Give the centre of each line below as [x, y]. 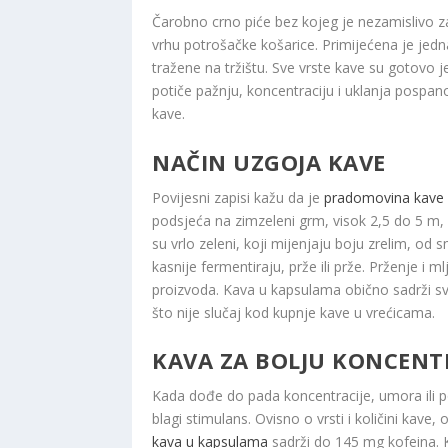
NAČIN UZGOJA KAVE [269, 161]
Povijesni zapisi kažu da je [238, 197]
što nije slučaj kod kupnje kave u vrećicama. [293, 312]
